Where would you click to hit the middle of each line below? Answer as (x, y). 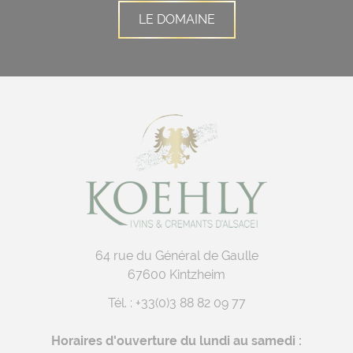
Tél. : (121, 303)
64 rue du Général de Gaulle (176, 255)
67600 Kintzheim (176, 274)
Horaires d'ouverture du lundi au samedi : (176, 340)
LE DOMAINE (176, 19)
